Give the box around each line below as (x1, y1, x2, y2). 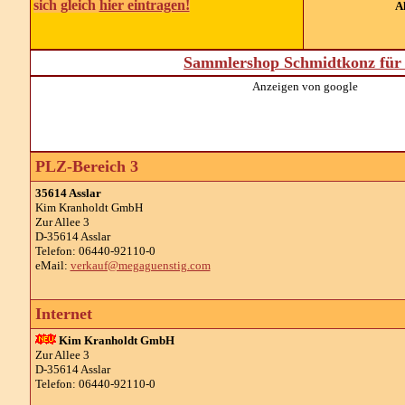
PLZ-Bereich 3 (34, 157, 138, 175)
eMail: (34, 259, 71, 272)
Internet (34, 305, 92, 323)
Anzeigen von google (252, 80, 358, 93)
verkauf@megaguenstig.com (70, 259, 211, 272)
